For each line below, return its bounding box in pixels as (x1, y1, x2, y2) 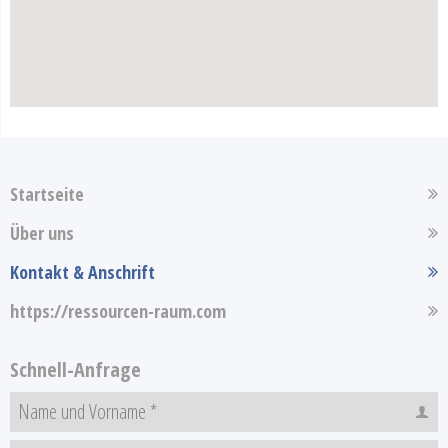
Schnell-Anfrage (10, 356, 141, 383)
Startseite (10, 182, 84, 206)
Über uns (10, 221, 74, 245)
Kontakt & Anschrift (10, 260, 155, 284)
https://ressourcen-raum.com (10, 299, 226, 323)
